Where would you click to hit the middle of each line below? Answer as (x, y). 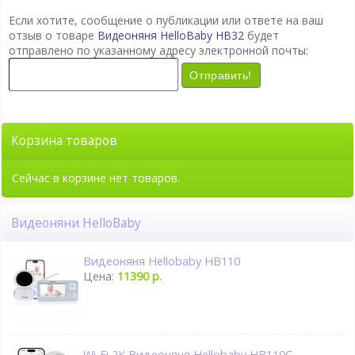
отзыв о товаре (53, 35)
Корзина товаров (68, 141)
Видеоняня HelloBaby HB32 (170, 35)
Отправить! (221, 76)
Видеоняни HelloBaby (80, 223)
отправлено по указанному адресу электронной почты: (158, 50)
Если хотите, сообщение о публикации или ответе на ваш (166, 20)
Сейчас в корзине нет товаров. (96, 178)
